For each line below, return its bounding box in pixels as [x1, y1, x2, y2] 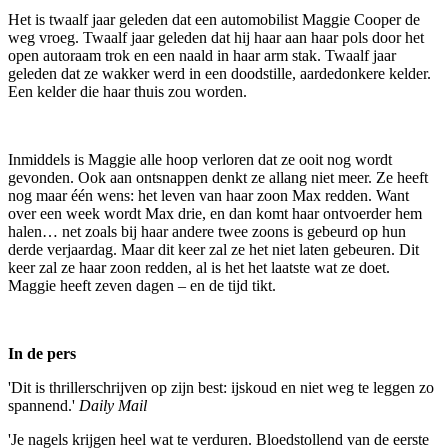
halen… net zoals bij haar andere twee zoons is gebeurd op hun [8, 223, 406, 241]
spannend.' [8, 397, 79, 415]
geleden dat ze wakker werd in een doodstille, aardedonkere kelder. [8, 65, 431, 83]
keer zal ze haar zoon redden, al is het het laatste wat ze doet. [8, 259, 390, 277]
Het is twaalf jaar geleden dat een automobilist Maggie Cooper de [8, 11, 420, 29]
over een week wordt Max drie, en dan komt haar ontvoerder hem [8, 205, 422, 223]
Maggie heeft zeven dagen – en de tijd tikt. [8, 277, 276, 295]
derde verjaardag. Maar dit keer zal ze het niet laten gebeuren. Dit [8, 241, 419, 259]
